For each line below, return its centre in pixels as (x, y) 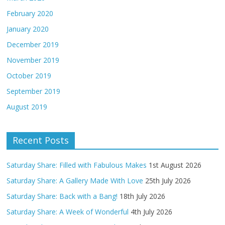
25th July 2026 (168, 180)
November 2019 (33, 60)
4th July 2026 (152, 211)
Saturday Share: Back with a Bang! (62, 196)
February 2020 (30, 13)
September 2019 (34, 91)
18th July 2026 (143, 196)
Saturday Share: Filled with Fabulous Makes (77, 165)
